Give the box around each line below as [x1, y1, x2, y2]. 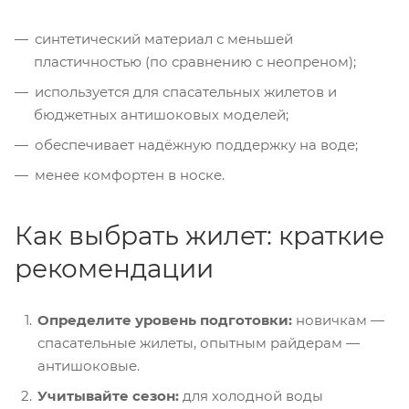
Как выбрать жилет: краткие [15, 219, 384, 251]
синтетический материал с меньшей [35, 29, 293, 47]
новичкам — [292, 310, 384, 329]
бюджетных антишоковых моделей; [34, 105, 288, 123]
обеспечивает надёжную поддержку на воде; [35, 135, 358, 153]
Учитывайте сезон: [37, 386, 179, 404]
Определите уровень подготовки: [37, 310, 292, 329]
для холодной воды [179, 386, 323, 404]
